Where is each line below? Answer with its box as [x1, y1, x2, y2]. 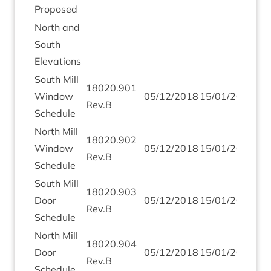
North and [34, 21, 80, 33]
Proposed [34, 3, 77, 15]
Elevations [34, 55, 81, 67]
